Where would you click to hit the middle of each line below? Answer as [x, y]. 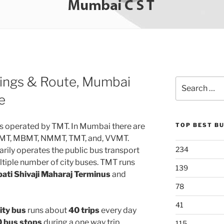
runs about [47, 210]
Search [187, 81]
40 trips [84, 210]
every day [118, 210]
